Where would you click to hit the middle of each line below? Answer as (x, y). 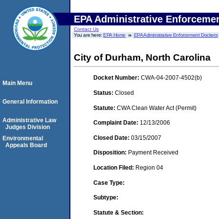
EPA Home (115, 35)
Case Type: (109, 183)
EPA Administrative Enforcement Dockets (176, 35)
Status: (104, 93)
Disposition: (111, 153)
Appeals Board (26, 145)
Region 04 (149, 167)
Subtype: (106, 198)
